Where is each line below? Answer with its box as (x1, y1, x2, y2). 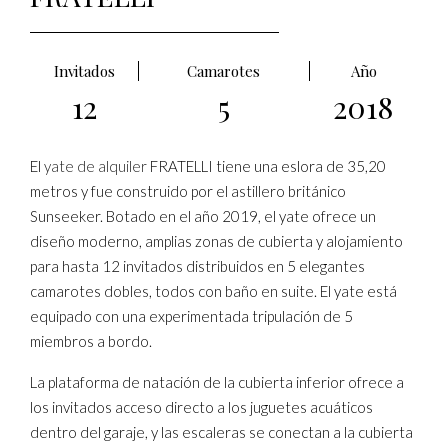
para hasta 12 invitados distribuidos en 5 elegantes (30, 257, 365, 275)
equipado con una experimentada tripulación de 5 (30, 307, 353, 325)
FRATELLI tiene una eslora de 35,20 (147, 157, 386, 175)
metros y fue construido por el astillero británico (30, 182, 346, 200)
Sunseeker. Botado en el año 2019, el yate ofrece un (30, 207, 376, 225)
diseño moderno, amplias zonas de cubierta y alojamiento (30, 232, 403, 250)
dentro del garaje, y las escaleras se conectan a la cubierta (30, 423, 413, 441)
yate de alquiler (44, 157, 147, 175)
